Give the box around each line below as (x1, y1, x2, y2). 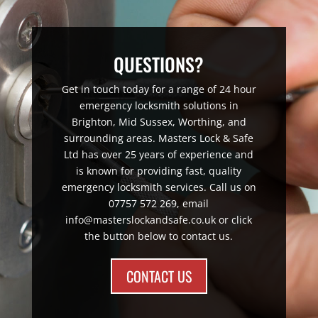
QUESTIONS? (114, 50, 204, 78)
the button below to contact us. (84, 229, 234, 243)
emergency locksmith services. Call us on (61, 180, 256, 194)
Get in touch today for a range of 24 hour (61, 82, 256, 96)
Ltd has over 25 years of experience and (64, 147, 254, 161)
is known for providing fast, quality (76, 163, 242, 177)
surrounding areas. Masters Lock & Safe (64, 131, 254, 145)
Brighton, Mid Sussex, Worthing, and (71, 114, 246, 128)
